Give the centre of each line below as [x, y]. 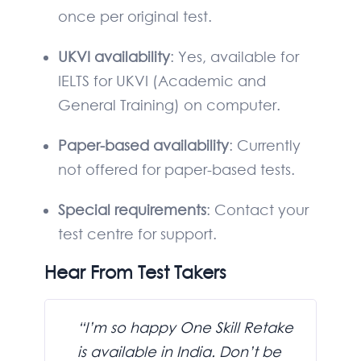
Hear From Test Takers [135, 272]
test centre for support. [137, 234]
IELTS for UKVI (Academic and [162, 81]
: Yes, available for [234, 57]
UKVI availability [114, 57]
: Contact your [257, 210]
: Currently [264, 145]
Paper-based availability [143, 145]
